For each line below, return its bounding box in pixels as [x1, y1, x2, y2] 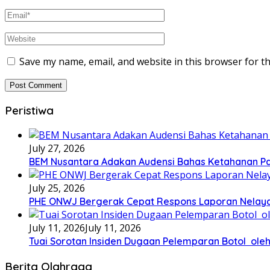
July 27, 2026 [29, 142, 85, 155]
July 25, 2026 [29, 181, 85, 195]
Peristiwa [5, 102, 54, 118]
